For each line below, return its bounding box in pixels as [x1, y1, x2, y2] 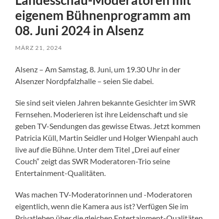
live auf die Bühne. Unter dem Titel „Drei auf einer [15, 145, 180, 154]
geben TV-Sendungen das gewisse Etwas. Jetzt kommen [15, 121, 201, 131]
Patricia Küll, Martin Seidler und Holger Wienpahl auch [15, 133, 198, 143]
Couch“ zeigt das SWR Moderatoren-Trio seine [15, 156, 171, 166]
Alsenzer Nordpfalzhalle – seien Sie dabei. [15, 76, 154, 86]
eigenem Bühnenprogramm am [15, 7, 191, 23]
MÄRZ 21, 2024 [15, 44, 63, 52]
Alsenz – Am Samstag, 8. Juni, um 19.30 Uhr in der [15, 65, 181, 74]
